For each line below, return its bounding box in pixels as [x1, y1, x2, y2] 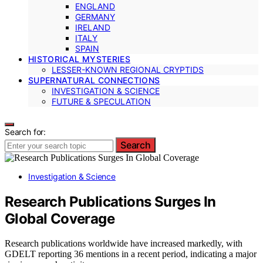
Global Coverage [5, 210, 114, 227]
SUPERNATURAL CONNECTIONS [28, 75, 160, 85]
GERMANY [75, 11, 115, 22]
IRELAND [75, 22, 110, 32]
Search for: [5, 126, 46, 137]
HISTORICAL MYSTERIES [28, 53, 130, 64]
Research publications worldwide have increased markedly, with [5, 238, 242, 249]
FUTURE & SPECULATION [52, 96, 151, 106]
